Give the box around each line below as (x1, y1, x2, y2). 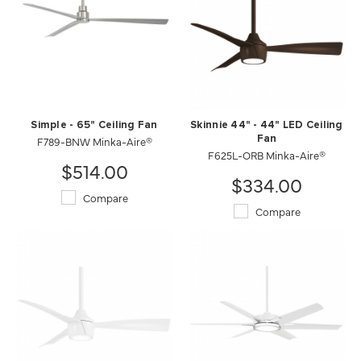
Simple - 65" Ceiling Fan (31, 120, 158, 131)
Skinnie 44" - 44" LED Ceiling (190, 120, 343, 131)
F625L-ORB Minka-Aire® (208, 147, 326, 162)
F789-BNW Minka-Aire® (36, 134, 152, 148)
